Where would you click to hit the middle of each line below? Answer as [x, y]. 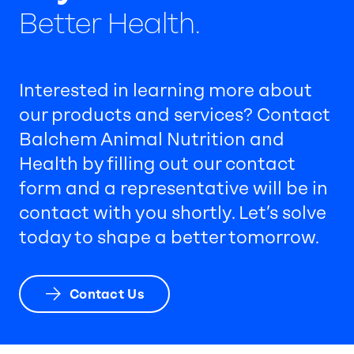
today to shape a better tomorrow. [171, 238]
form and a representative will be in [173, 189]
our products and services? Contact [175, 115]
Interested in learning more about [166, 91]
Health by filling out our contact [157, 164]
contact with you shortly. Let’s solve [173, 213]
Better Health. [110, 24]
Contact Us [107, 294]
